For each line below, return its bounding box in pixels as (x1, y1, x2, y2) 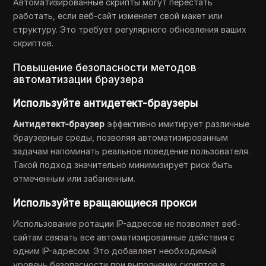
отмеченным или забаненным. (13, 173, 136, 183)
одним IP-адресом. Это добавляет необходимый (13, 246, 217, 256)
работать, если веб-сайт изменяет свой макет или (13, 11, 223, 21)
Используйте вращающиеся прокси (13, 197, 197, 209)
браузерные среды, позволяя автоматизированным (13, 132, 229, 142)
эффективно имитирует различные (107, 119, 250, 129)
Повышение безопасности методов (13, 62, 197, 74)
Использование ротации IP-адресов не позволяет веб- (13, 218, 241, 229)
